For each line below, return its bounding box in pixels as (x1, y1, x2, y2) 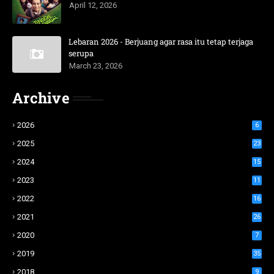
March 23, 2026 (69, 61, 122, 71)
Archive (12, 88, 70, 108)
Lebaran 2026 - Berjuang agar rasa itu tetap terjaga (68, 36, 253, 48)
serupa (68, 48, 94, 59)
